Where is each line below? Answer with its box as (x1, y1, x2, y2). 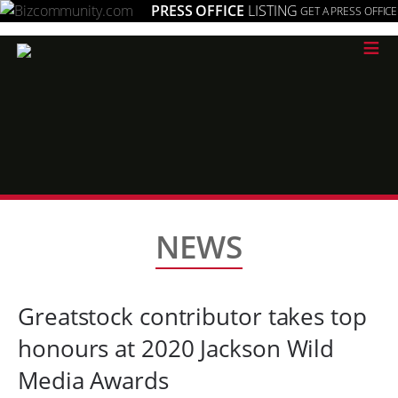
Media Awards (18, 364, 169, 396)
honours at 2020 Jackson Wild (18, 332, 335, 364)
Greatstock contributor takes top (18, 300, 367, 332)
